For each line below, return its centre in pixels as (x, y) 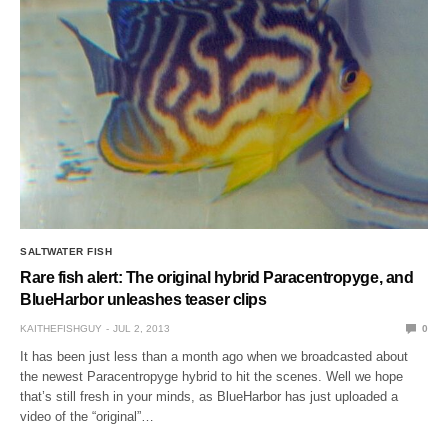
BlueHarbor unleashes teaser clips (143, 299)
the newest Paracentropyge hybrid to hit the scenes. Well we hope (212, 376)
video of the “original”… (87, 416)
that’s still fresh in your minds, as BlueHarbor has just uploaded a (209, 396)
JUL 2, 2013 (141, 328)
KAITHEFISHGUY (61, 328)
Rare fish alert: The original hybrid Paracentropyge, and (217, 277)
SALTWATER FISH (66, 251)
